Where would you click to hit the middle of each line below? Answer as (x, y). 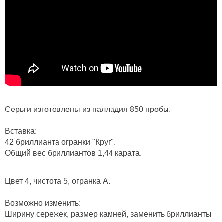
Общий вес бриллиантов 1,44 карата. (74, 153)
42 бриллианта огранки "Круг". (60, 142)
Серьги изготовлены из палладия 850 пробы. (88, 110)
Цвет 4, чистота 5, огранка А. (57, 181)
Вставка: (21, 131)
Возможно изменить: (43, 203)
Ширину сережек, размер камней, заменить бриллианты (108, 214)
